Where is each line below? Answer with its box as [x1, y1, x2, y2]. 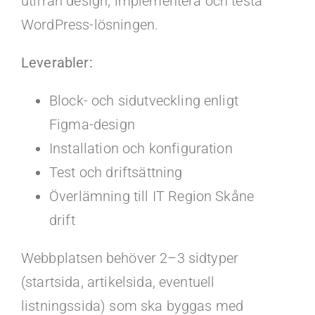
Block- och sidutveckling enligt [49, 92, 238, 109]
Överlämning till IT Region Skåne [49, 188, 255, 205]
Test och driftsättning [49, 164, 183, 181]
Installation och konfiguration [49, 140, 233, 157]
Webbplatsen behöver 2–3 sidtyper [20, 250, 239, 266]
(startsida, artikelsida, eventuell [20, 274, 215, 290]
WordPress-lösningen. [20, 16, 159, 33]
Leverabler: [20, 54, 93, 71]
